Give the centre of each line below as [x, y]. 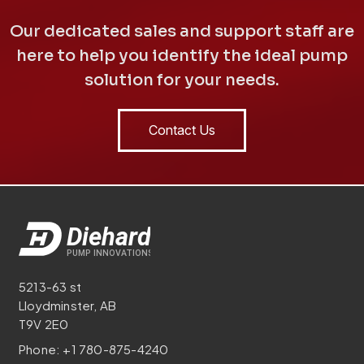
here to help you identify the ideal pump [182, 56]
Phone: [41, 349]
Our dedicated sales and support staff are [182, 32]
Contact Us [182, 130]
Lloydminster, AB [68, 305]
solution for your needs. [182, 80]
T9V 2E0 [44, 324]
